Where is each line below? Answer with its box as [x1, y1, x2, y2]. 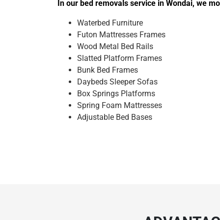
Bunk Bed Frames [77, 65, 138, 75]
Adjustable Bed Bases [77, 112, 152, 122]
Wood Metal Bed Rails [77, 42, 153, 51]
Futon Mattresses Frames [77, 30, 165, 39]
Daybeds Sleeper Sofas [77, 77, 158, 86]
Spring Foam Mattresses [77, 101, 162, 110]
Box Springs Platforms [77, 89, 155, 98]
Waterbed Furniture [77, 18, 143, 27]
